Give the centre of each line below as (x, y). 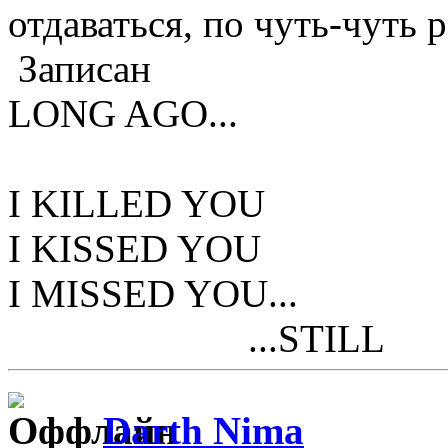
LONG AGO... (123, 114)
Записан (79, 69)
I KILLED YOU (136, 204)
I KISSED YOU (134, 249)
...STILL (196, 339)
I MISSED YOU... (153, 294)
